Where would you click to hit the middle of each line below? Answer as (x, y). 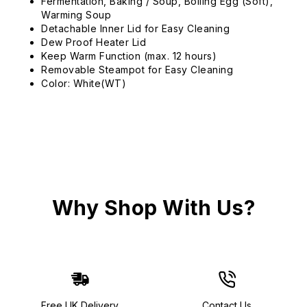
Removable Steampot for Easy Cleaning (137, 70)
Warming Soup (76, 15)
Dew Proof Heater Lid (94, 42)
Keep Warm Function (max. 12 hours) (129, 56)
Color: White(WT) (84, 83)
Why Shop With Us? (153, 208)
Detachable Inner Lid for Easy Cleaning (135, 28)
